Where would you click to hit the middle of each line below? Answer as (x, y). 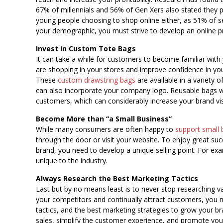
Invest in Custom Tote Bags (86, 49)
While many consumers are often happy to (106, 129)
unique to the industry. (72, 161)
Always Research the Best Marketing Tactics (117, 178)
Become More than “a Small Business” (104, 119)
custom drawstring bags (97, 80)
